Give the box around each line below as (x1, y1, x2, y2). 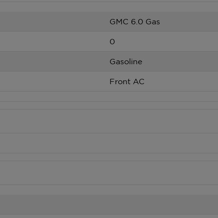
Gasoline (109, 57, 142, 66)
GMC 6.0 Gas (109, 17, 160, 26)
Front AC (109, 77, 145, 86)
